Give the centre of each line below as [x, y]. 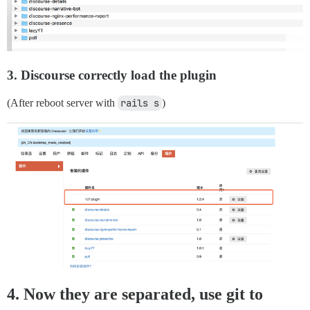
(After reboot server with [62, 102]
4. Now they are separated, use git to [135, 294]
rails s [140, 103]
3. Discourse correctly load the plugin [112, 75]
